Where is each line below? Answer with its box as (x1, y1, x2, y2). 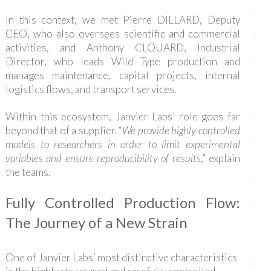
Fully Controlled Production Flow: (5, 193, 240, 211)
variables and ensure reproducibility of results (5, 151, 201, 165)
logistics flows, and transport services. (5, 82, 176, 96)
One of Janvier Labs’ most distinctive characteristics (5, 250, 237, 264)
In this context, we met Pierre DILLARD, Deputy (5, 13, 240, 26)
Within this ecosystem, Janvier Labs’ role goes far (5, 109, 240, 123)
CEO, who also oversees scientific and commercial (5, 27, 240, 40)
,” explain (200, 151, 240, 165)
